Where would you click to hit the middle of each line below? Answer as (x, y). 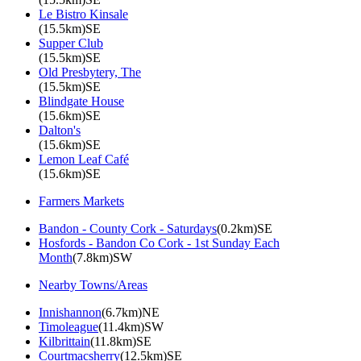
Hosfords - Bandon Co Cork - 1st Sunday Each (159, 243)
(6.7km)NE (131, 312)
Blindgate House (81, 101)
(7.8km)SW (102, 257)
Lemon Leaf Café (84, 159)
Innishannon (70, 312)
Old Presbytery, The (90, 72)
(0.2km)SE (245, 228)
